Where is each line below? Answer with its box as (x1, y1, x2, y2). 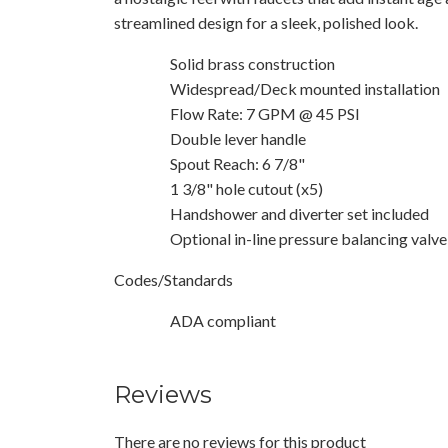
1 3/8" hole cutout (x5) (170, 178, 323, 198)
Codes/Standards (114, 269, 233, 289)
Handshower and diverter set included (170, 203, 429, 223)
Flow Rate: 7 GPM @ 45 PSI (170, 103, 360, 123)
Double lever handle (170, 128, 306, 148)
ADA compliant (170, 310, 276, 330)
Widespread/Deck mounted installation (170, 78, 440, 98)
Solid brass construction (170, 53, 335, 73)
